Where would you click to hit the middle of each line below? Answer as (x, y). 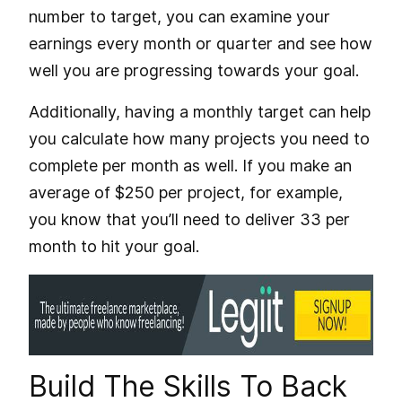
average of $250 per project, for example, (186, 192)
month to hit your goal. (114, 246)
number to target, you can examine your (179, 16)
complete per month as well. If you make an (190, 165)
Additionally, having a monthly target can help (200, 111)
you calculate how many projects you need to (199, 138)
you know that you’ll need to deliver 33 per (189, 219)
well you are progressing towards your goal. (194, 70)
